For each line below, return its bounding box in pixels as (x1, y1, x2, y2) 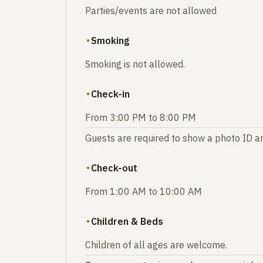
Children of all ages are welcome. (85, 238, 227, 251)
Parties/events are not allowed (85, 4, 217, 16)
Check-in (91, 87, 130, 100)
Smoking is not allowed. (85, 58, 185, 70)
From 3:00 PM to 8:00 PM (85, 111, 196, 123)
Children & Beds (91, 215, 163, 227)
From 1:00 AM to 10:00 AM (85, 185, 202, 197)
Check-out (91, 161, 137, 174)
